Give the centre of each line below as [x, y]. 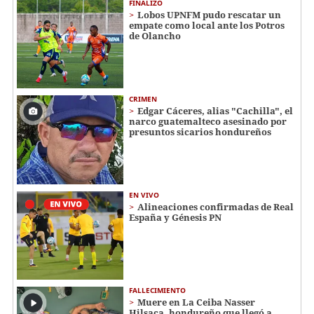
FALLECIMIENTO [157, 291]
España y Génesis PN [175, 217]
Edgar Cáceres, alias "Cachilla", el [215, 111]
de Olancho [155, 36]
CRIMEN [143, 99]
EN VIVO [144, 194]
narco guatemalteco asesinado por [208, 122]
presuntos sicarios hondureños [200, 132]
